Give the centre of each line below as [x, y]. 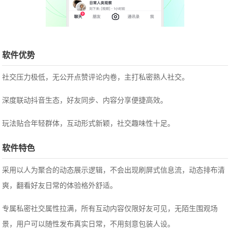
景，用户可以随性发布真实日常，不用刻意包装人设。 [89, 224]
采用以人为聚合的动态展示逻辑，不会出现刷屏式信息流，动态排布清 [114, 170]
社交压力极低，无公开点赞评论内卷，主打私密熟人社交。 [96, 77]
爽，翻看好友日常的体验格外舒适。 [60, 186]
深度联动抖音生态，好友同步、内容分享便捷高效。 [85, 100]
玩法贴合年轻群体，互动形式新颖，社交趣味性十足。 [89, 123]
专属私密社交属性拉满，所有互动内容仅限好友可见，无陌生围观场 [110, 209]
